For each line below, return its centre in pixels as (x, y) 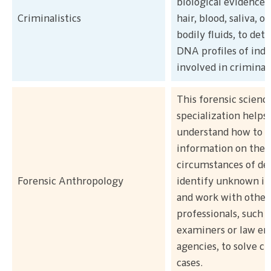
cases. (190, 263)
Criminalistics (49, 19)
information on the (220, 149)
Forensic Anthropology (70, 181)
